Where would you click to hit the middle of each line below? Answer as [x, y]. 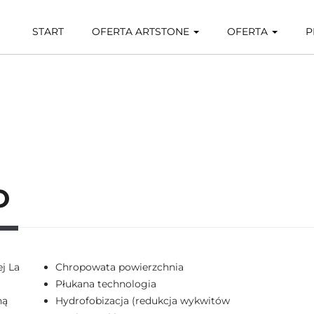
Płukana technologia [106, 284]
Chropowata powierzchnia [120, 267]
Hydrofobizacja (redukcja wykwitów [143, 301]
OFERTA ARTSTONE [142, 32]
